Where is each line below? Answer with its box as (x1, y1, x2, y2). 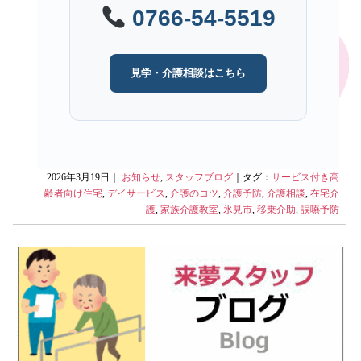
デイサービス (106, 187, 165, 199)
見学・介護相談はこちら (131, 66, 246, 79)
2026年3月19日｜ (46, 171, 122, 183)
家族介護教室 (160, 203, 218, 215)
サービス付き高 (271, 171, 339, 183)
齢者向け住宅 (44, 187, 102, 199)
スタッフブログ (164, 171, 233, 183)
